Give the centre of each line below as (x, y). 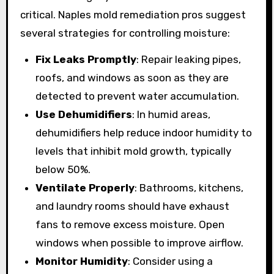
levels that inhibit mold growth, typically (134, 151)
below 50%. (63, 170)
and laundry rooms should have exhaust (133, 206)
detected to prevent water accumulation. (138, 96)
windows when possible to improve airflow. (140, 243)
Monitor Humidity (82, 261)
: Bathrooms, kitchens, (189, 188)
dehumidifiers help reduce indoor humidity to (144, 133)
